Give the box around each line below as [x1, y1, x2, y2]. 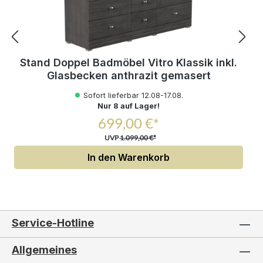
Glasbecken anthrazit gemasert [46, 69, 211, 82]
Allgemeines [12, 244, 77, 256]
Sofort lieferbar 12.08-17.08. [83, 90, 183, 100]
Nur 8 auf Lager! [97, 101, 160, 110]
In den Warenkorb [87, 151, 170, 163]
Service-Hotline [12, 217, 94, 229]
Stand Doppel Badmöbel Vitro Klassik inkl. [20, 56, 237, 69]
